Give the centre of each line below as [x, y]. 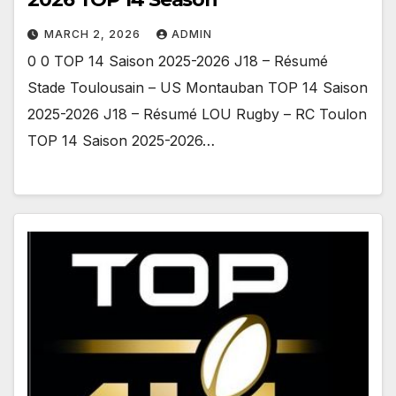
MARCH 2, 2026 [94, 34]
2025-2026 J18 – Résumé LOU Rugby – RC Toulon [197, 114]
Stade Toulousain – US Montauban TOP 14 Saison [198, 88]
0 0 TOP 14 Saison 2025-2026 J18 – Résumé [178, 61]
